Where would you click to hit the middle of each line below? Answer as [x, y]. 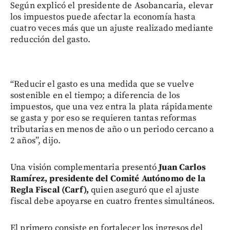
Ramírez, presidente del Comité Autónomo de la [108, 179]
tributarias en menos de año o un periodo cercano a [112, 130]
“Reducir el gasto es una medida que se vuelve [102, 84]
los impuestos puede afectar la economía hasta [103, 17]
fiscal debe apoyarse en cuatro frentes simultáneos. [113, 202]
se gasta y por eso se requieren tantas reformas [103, 118]
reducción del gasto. [50, 40]
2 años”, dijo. [36, 141]
